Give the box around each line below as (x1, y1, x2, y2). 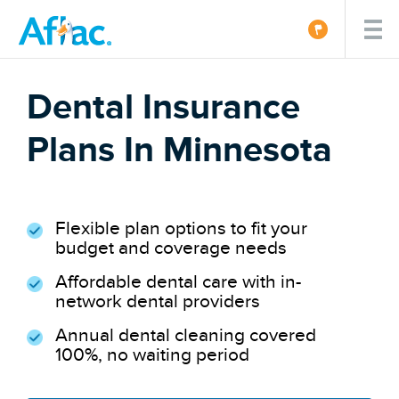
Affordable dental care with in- (55, 271, 302, 292)
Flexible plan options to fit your (55, 217, 308, 239)
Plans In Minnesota (27, 129, 333, 169)
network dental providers (55, 290, 261, 312)
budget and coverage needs (55, 237, 288, 258)
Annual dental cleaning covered (55, 324, 317, 346)
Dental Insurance (27, 86, 301, 126)
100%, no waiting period (55, 344, 250, 365)
